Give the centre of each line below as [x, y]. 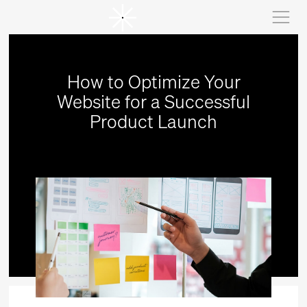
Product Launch [153, 121]
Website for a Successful [153, 101]
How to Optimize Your [153, 81]
